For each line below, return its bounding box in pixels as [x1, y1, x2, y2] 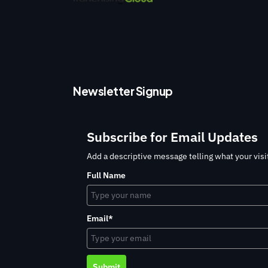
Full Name [87, 170, 126, 181]
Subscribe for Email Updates [87, 128, 258, 146]
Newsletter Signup [73, 84, 173, 99]
